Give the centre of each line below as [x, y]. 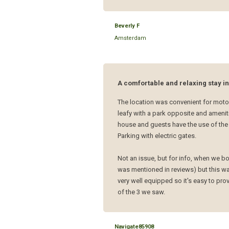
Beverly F [127, 26]
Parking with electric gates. [157, 136]
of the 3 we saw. [142, 192]
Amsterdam [131, 38]
